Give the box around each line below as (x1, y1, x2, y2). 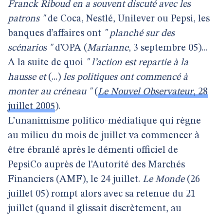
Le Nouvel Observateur (98, 87, 193, 97)
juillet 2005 (8, 102, 55, 111)
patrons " (8, 14, 45, 24)
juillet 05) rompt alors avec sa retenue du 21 (8, 189, 196, 199)
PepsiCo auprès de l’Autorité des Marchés (8, 160, 185, 170)
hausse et (8, 73, 48, 82)
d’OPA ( (53, 43, 87, 53)
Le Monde (143, 175, 184, 184)
